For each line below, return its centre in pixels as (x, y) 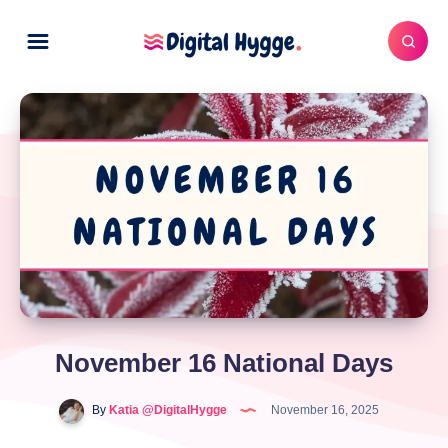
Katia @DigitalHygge (166, 410)
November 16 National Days (224, 362)
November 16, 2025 (323, 410)
